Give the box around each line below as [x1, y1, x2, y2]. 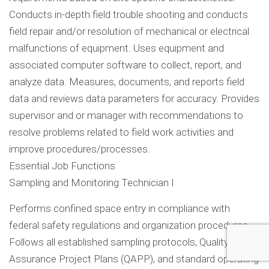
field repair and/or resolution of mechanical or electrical [9, 25, 249, 38]
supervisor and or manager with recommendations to [9, 109, 243, 122]
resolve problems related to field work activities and [9, 126, 234, 139]
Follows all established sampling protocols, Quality [9, 236, 229, 249]
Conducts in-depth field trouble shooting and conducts [9, 8, 248, 21]
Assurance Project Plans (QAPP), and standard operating [9, 253, 259, 265]
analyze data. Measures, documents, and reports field [9, 76, 244, 88]
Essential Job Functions [9, 160, 115, 172]
